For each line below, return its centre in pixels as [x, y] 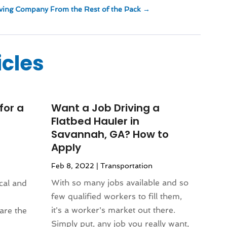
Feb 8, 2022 [73, 165]
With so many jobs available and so [120, 182]
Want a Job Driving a [106, 108]
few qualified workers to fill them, [117, 196]
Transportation [127, 165]
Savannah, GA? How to [110, 134]
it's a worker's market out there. [113, 210]
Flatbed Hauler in [96, 121]
